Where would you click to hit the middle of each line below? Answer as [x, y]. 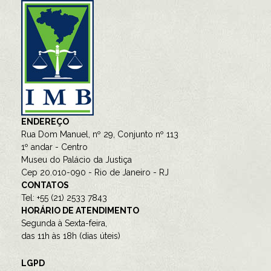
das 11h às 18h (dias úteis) [71, 236]
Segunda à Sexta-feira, [64, 224]
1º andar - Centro [54, 147]
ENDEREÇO [45, 122]
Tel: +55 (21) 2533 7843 [64, 198]
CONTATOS [45, 185]
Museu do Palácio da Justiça [77, 160]
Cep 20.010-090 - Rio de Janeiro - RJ [95, 173]
